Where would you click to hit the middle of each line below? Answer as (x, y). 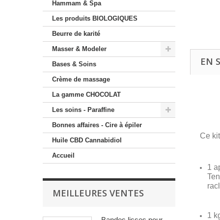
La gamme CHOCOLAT (86, 95)
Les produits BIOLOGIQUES (95, 18)
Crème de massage (81, 79)
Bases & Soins (74, 64)
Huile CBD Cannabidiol (87, 140)
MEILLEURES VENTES (98, 193)
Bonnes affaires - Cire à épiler (97, 125)
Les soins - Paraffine (83, 110)
